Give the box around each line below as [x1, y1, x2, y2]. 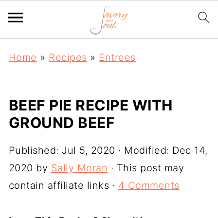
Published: [8, 145, 62, 156]
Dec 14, [172, 145, 208, 156]
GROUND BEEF [8, 114, 115, 131]
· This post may [108, 162, 184, 174]
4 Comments [118, 180, 180, 191]
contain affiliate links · [8, 180, 118, 191]
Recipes [49, 52, 87, 63]
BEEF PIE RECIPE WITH [8, 96, 173, 114]
